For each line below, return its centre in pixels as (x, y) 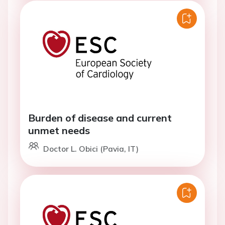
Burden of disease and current (100, 118)
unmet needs (59, 130)
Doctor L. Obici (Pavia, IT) (91, 149)
